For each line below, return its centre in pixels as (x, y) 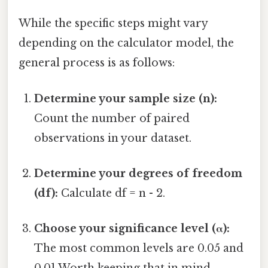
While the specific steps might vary (113, 24)
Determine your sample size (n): (126, 98)
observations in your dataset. (113, 138)
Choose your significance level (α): (132, 229)
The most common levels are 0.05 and (139, 249)
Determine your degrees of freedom (138, 173)
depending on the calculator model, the (126, 43)
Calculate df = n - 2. (112, 193)
